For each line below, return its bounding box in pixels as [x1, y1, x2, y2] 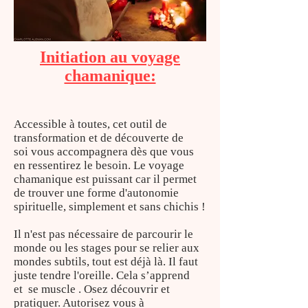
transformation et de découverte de [14, 131, 184, 144]
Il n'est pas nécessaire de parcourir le [14, 227, 193, 241]
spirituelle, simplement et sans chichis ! [14, 199, 206, 213]
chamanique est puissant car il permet [14, 172, 197, 186]
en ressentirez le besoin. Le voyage [14, 158, 184, 172]
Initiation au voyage [40, 47, 180, 66]
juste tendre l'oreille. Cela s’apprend [14, 268, 190, 282]
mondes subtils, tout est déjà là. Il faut [14, 254, 198, 268]
